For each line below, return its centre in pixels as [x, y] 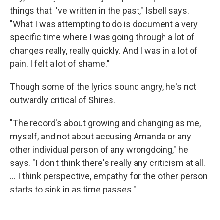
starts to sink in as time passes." [73, 189]
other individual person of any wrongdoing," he [99, 150]
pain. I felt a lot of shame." [60, 64]
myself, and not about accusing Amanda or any [100, 136]
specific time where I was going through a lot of [102, 37]
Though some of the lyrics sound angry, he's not [103, 87]
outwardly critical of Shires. [63, 100]
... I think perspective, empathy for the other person [109, 176]
